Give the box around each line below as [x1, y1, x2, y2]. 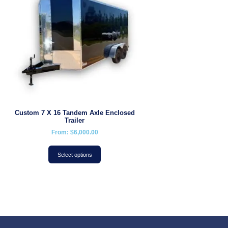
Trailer [65, 117, 85, 125]
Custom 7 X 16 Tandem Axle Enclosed [14, 109, 135, 117]
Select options [57, 151, 92, 158]
